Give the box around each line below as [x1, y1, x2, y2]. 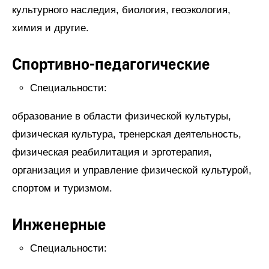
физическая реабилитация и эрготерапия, [12, 147, 212, 159]
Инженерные [12, 216, 106, 235]
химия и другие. [12, 22, 89, 34]
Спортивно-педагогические [12, 55, 210, 75]
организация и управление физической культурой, [12, 165, 252, 177]
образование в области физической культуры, [12, 110, 231, 122]
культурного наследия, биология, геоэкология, [12, 4, 231, 16]
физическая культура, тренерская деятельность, [12, 128, 241, 141]
